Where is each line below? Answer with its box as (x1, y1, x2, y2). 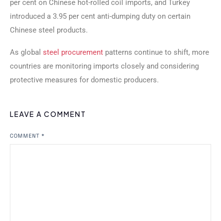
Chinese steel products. (10, 26, 88, 35)
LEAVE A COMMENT (10, 110, 86, 118)
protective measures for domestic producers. (10, 75, 159, 84)
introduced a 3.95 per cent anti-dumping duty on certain (10, 12, 190, 21)
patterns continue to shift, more (103, 47, 209, 57)
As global (10, 47, 43, 57)
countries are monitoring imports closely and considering (10, 61, 199, 71)
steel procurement (43, 47, 103, 57)
